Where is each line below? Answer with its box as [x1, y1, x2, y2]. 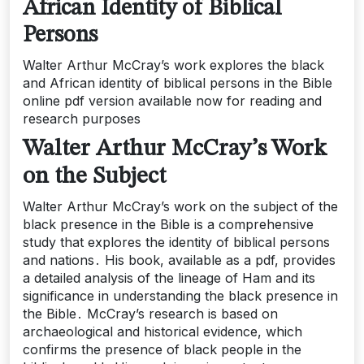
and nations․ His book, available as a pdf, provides [23, 252, 336, 268]
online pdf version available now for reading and [23, 93, 322, 109]
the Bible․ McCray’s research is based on [23, 305, 278, 322]
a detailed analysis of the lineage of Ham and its [23, 270, 315, 286]
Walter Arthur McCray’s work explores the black [23, 57, 324, 73]
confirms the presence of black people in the [23, 341, 301, 357]
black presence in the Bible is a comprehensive [23, 216, 314, 232]
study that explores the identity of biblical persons [23, 234, 330, 250]
